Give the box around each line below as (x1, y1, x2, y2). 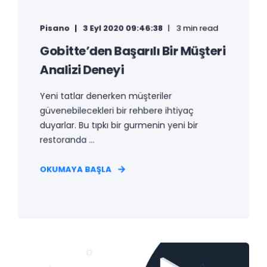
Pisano (39, 22, 70, 34)
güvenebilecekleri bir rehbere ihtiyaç (39, 104, 194, 117)
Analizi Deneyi (39, 61, 124, 79)
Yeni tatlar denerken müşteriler (39, 89, 172, 102)
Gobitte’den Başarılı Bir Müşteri (39, 42, 226, 60)
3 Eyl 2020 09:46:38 (83, 22, 163, 34)
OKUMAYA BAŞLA (39, 163, 112, 175)
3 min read (176, 22, 218, 34)
